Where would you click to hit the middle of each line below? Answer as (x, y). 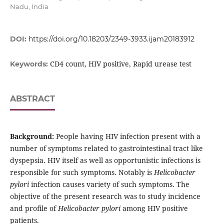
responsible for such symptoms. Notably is (82, 172)
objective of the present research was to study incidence (105, 196)
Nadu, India (29, 6)
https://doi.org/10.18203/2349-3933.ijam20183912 (111, 39)
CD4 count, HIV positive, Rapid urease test (120, 64)
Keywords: (30, 64)
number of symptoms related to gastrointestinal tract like (106, 148)
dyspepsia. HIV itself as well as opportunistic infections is (105, 160)
